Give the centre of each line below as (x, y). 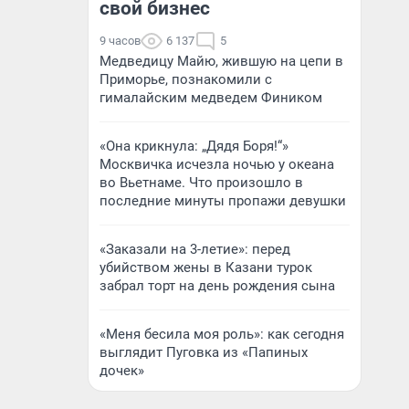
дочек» (122, 371)
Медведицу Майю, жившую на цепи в (221, 61)
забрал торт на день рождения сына (217, 286)
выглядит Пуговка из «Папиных (204, 352)
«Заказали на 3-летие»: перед (195, 249)
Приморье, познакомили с (186, 79)
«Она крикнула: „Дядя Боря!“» (194, 146)
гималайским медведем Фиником (211, 98)
